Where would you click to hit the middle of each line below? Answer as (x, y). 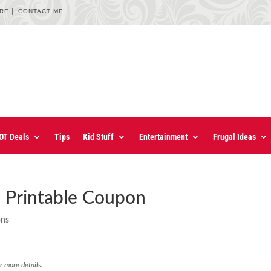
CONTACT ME (41, 11)
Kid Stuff (98, 137)
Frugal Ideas (234, 137)
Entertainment (163, 137)
